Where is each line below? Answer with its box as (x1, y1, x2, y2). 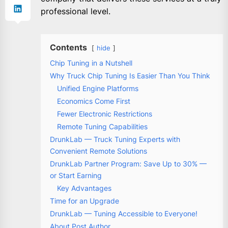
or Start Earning (50, 170, 102, 180)
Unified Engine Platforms (57, 83, 138, 93)
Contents (50, 42, 87, 52)
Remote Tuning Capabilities (57, 122, 148, 131)
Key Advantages (57, 183, 111, 192)
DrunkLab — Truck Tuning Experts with (50, 134, 180, 144)
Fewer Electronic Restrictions (57, 109, 152, 118)
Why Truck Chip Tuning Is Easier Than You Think (50, 71, 210, 80)
